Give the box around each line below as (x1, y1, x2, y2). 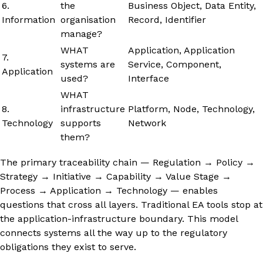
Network (128, 117, 166, 129)
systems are (60, 58, 115, 70)
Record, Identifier (128, 14, 206, 25)
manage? (60, 28, 102, 39)
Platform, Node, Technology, (128, 103, 255, 114)
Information (2, 14, 55, 25)
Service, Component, (128, 58, 221, 70)
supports (60, 117, 101, 129)
